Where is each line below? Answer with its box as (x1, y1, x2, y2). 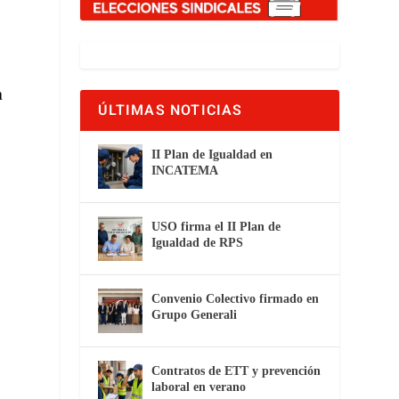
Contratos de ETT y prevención (151, 363, 322, 378)
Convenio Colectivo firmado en (151, 291, 320, 305)
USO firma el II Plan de (151, 219, 281, 233)
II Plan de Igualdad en (151, 147, 273, 161)
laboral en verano (151, 379, 247, 394)
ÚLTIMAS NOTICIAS (98, 99, 243, 121)
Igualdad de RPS (151, 235, 244, 249)
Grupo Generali (151, 307, 238, 322)
